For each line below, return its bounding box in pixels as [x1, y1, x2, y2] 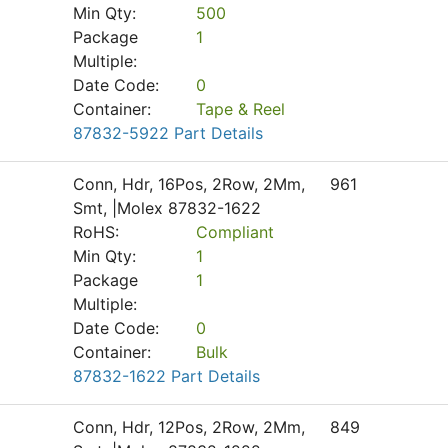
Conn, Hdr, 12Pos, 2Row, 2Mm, [73, 417, 305, 437]
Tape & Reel [195, 99, 285, 119]
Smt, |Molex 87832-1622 [73, 198, 261, 218]
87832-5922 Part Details [73, 123, 263, 143]
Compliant [195, 222, 274, 242]
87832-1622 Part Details [73, 366, 260, 386]
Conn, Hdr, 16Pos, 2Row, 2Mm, [73, 174, 305, 194]
